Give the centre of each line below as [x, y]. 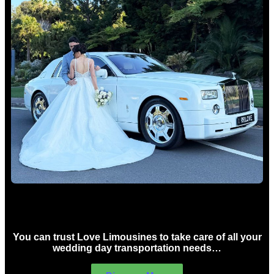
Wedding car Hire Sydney [137, 207]
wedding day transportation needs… [137, 248]
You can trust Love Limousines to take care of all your [137, 237]
